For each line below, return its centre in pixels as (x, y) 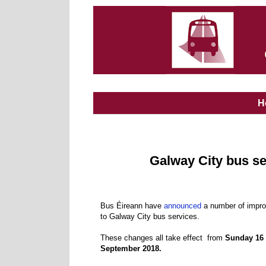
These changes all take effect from (163, 238)
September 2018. (131, 249)
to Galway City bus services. (150, 217)
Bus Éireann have (132, 206)
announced (183, 206)
